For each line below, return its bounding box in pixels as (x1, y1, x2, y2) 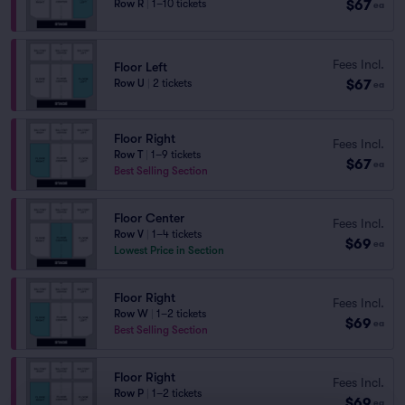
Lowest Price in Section (114, 244, 224, 257)
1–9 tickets (151, 148, 201, 161)
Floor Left (114, 60, 167, 74)
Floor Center (114, 211, 184, 225)
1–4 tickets (152, 228, 202, 240)
